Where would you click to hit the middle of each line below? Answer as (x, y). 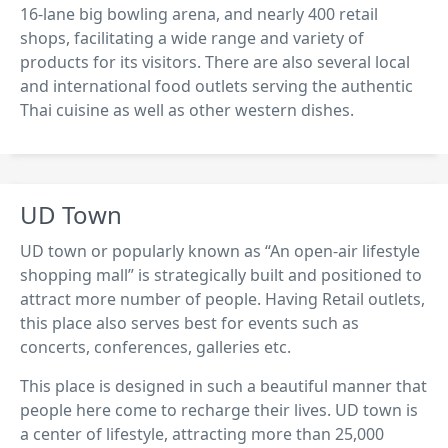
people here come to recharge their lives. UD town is (219, 409)
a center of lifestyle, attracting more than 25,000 (202, 433)
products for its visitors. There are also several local (215, 61)
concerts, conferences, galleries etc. (155, 346)
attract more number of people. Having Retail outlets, (222, 298)
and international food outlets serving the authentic (216, 85)
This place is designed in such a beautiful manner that (223, 385)
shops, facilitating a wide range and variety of (192, 37)
